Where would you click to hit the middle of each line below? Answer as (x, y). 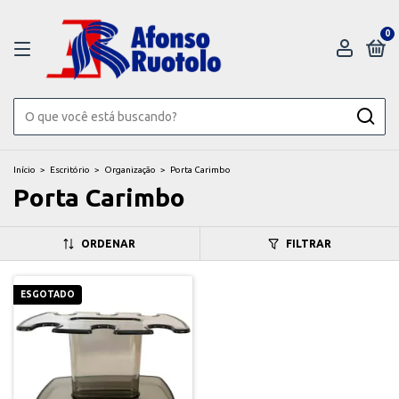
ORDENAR (109, 244)
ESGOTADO (48, 294)
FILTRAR (308, 244)
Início (24, 170)
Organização (130, 170)
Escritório (70, 170)
